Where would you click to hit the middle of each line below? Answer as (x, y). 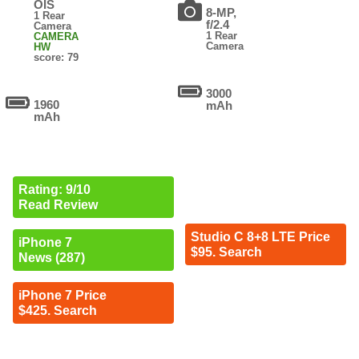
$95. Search (226, 252)
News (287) (51, 258)
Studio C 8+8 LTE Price (260, 237)
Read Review (58, 205)
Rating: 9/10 (54, 190)
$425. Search (57, 311)
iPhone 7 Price (62, 296)
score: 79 (56, 58)
